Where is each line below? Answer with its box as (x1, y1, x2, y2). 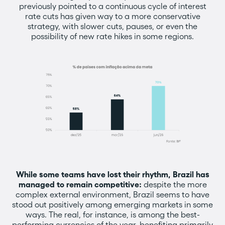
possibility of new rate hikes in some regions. (31, 32, 194, 41)
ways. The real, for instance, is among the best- (25, 210, 200, 219)
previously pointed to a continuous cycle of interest (19, 2, 206, 11)
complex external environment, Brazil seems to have (16, 190, 209, 199)
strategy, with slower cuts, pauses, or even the (28, 22, 197, 31)
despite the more (141, 180, 207, 189)
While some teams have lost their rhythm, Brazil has (16, 170, 209, 179)
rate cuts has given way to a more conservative (25, 12, 200, 21)
